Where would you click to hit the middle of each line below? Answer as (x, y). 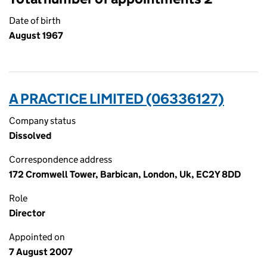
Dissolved (30, 136)
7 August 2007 (41, 252)
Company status (42, 121)
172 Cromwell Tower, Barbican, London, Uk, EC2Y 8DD (125, 174)
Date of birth (35, 21)
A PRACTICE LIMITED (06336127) (117, 99)
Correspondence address (60, 159)
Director (27, 213)
